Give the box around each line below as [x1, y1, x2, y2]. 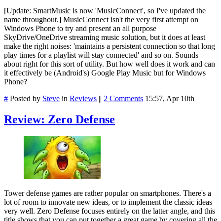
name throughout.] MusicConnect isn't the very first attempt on [4, 15, 198, 24]
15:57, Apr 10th [145, 94, 194, 103]
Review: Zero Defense [4, 113, 115, 126]
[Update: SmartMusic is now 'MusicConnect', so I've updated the [4, 6, 206, 15]
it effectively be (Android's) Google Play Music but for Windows [4, 69, 206, 77]
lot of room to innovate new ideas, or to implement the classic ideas [4, 197, 212, 206]
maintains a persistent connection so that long [75, 42, 215, 51]
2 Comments [104, 94, 143, 103]
